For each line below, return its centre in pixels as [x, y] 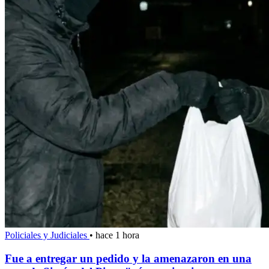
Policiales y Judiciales [47, 235]
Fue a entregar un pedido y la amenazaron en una [128, 258]
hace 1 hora [117, 235]
